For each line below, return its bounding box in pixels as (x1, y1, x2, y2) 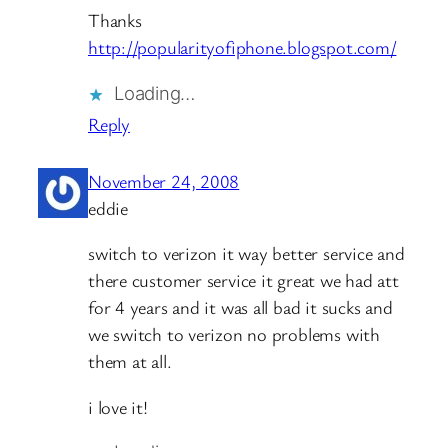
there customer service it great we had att (88, 268, 399, 293)
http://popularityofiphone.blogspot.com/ (88, 35, 397, 60)
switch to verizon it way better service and (88, 241, 405, 266)
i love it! (88, 394, 148, 419)
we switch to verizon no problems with (88, 322, 380, 347)
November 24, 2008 (88, 168, 240, 193)
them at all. (88, 349, 172, 374)
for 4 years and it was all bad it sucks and (88, 295, 393, 320)
